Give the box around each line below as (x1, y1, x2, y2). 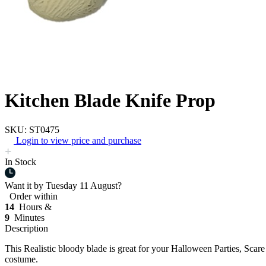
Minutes (12, 212, 45, 223)
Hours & (17, 201, 52, 212)
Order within (5, 191, 58, 201)
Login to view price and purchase (16, 135, 141, 145)
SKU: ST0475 (5, 124, 59, 135)
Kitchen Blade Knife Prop (5, 90, 216, 112)
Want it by (5, 180, 46, 191)
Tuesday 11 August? (46, 180, 122, 191)
